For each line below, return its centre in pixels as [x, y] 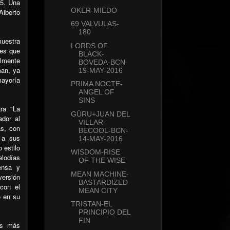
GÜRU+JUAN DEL [100, 114]
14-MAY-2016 [100, 138]
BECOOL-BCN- [103, 130]
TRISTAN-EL [91, 204]
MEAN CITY [98, 190]
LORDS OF [89, 45]
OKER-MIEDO [94, 10]
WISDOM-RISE [95, 152]
